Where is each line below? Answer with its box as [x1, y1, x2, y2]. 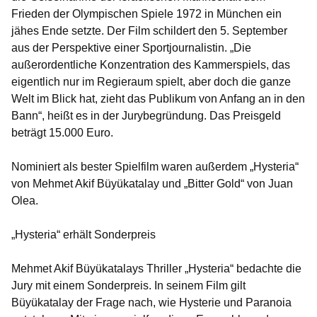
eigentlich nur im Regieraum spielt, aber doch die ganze [11, 76, 291, 88]
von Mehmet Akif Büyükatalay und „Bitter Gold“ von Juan [11, 178, 293, 190]
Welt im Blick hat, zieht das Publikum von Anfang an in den [11, 93, 305, 105]
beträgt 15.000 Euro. [11, 127, 113, 139]
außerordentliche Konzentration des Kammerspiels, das [11, 59, 290, 71]
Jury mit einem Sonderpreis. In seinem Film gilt [11, 279, 246, 292]
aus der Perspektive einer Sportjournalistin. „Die [11, 42, 251, 54]
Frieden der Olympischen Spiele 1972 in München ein [11, 8, 282, 21]
